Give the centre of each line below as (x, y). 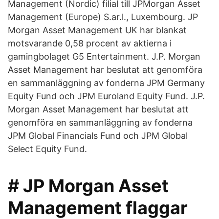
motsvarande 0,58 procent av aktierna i (90, 43)
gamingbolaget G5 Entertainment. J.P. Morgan (104, 56)
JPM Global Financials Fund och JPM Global (98, 136)
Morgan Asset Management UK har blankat (97, 30)
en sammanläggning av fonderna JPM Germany (106, 83)
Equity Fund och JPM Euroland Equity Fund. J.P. (106, 96)
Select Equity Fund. (47, 149)
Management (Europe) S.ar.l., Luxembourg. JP (103, 17)
